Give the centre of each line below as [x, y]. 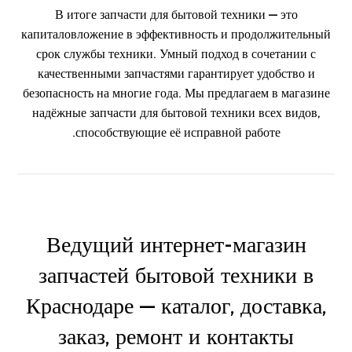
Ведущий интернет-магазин [176, 244]
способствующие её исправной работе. [178, 132]
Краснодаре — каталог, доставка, [176, 306]
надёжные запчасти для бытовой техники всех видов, [176, 113]
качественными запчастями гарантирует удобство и [176, 73]
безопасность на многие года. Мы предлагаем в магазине [176, 93]
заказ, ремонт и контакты [176, 336]
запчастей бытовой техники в [176, 275]
